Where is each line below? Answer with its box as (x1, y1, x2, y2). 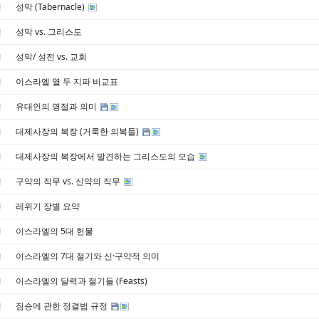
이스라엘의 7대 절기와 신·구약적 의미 (16, 250, 159, 262)
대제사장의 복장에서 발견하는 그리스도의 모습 (16, 150, 197, 162)
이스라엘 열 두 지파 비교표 (16, 75, 118, 88)
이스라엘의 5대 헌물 (16, 225, 93, 237)
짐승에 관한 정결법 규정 (16, 300, 110, 312)
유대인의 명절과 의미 (16, 100, 99, 113)
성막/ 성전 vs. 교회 (16, 51, 87, 63)
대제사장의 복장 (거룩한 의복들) (16, 125, 141, 137)
